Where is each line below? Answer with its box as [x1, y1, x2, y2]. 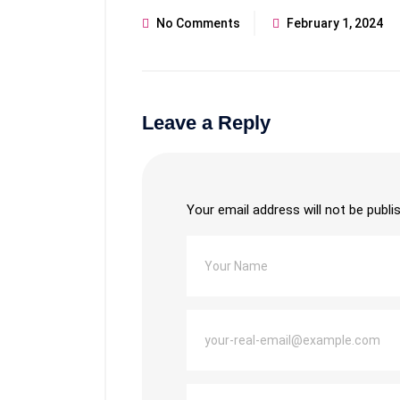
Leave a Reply [142, 112, 271, 134]
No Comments [154, 16, 240, 30]
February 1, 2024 [284, 16, 383, 30]
